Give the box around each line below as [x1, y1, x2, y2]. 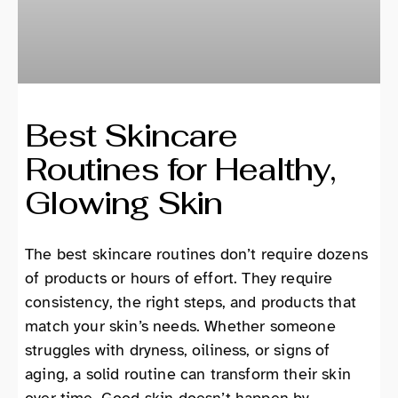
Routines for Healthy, [25, 148, 335, 189]
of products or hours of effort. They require [25, 267, 333, 288]
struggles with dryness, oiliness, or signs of [25, 339, 330, 360]
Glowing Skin [25, 182, 223, 223]
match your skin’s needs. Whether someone [25, 315, 336, 336]
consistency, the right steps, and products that [25, 291, 356, 312]
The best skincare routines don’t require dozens [25, 243, 368, 264]
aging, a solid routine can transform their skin [25, 363, 351, 384]
